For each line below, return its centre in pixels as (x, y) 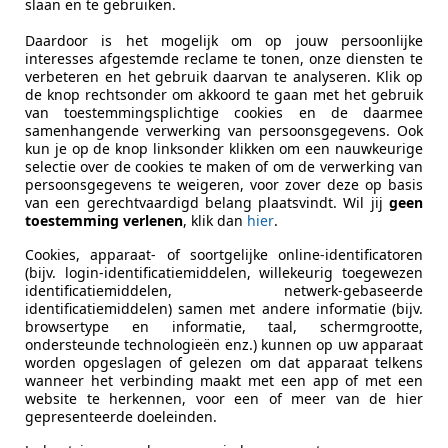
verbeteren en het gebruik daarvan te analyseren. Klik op (224, 76)
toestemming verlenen (104, 220)
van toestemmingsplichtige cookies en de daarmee (224, 112)
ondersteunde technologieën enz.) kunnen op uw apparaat (224, 344)
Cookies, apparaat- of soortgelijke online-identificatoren (224, 254)
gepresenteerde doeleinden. (121, 416)
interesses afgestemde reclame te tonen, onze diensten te (224, 58)
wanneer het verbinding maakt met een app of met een (224, 380)
